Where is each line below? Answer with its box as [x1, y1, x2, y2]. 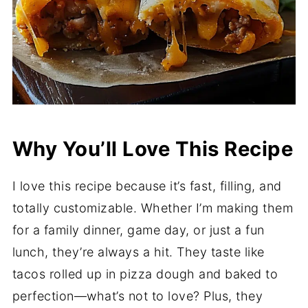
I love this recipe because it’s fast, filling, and [12, 179, 282, 194]
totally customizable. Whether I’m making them [12, 201, 294, 216]
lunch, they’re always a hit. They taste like [12, 245, 265, 260]
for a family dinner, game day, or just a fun [12, 223, 265, 238]
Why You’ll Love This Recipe [12, 137, 294, 162]
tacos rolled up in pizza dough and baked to [12, 267, 278, 282]
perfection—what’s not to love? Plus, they [12, 289, 263, 304]
